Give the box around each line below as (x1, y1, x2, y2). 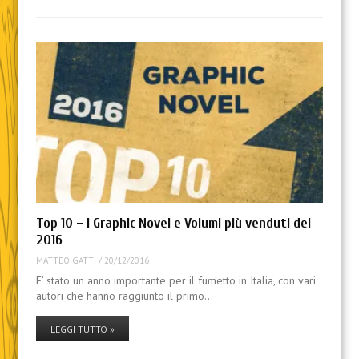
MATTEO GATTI (35, 254, 96, 266)
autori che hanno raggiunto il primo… (35, 288, 213, 303)
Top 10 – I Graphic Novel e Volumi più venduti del (35, 215, 311, 232)
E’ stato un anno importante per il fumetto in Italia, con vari (35, 272, 316, 288)
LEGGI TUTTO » (50, 322, 115, 335)
